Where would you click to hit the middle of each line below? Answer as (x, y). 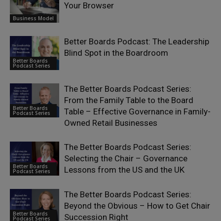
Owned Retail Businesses (111, 123)
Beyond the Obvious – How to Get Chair (137, 206)
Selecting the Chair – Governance (126, 159)
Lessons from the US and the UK (124, 170)
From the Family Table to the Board (129, 100)
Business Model (33, 18)
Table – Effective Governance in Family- (137, 112)
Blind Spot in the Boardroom (116, 53)
